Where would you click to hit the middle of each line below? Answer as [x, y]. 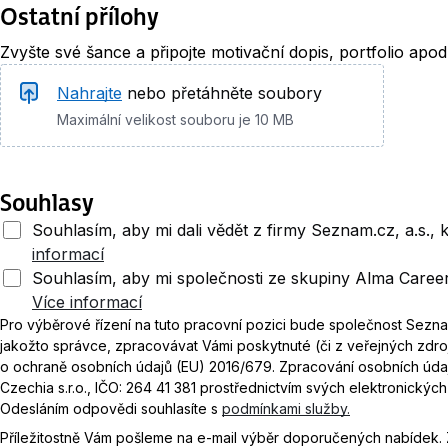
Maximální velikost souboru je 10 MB [175, 119]
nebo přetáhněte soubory [224, 93]
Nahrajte [89, 93]
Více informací [87, 302]
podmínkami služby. [286, 408]
